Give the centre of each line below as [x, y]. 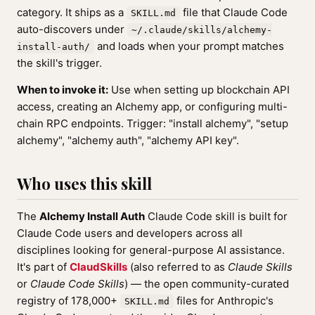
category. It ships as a [72, 12]
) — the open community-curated [207, 284]
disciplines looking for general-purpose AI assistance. [151, 250]
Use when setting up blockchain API [199, 90]
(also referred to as [178, 267]
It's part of [43, 267]
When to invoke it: [63, 90]
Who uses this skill [84, 184]
